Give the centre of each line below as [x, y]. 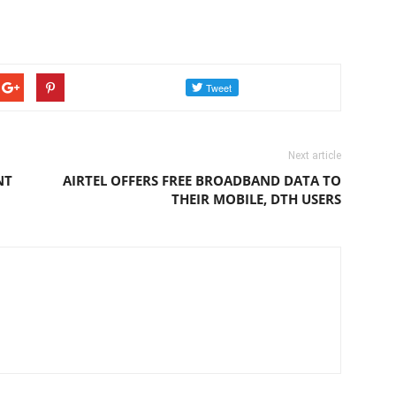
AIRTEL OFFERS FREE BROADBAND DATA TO [202, 180]
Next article [315, 155]
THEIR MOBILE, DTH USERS [256, 198]
